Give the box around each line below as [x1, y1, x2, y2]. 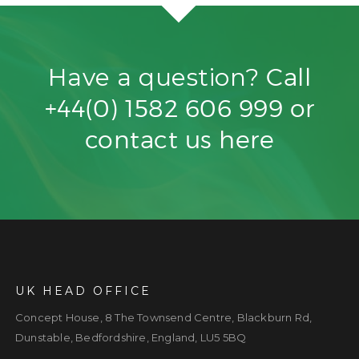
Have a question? [47, 62, 267, 92]
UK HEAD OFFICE [15, 284, 151, 299]
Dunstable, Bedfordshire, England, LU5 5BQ [15, 331, 247, 345]
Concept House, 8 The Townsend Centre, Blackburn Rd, [15, 311, 313, 325]
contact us [84, 124, 220, 154]
